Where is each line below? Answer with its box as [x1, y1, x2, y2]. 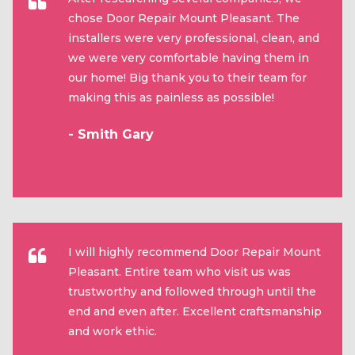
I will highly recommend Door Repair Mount [68, 244, 321, 259]
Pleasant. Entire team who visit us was [68, 264, 291, 279]
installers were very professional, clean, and [68, 30, 319, 45]
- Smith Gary [68, 126, 154, 142]
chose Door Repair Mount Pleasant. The [68, 10, 300, 25]
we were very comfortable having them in [68, 50, 309, 65]
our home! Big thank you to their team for [68, 70, 307, 85]
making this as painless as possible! [68, 90, 274, 105]
